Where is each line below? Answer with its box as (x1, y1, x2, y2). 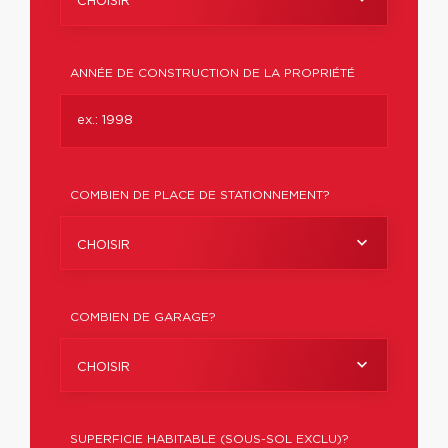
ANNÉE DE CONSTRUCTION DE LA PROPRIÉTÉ (70, 67, 355, 79)
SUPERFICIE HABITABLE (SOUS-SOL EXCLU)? (70, 433, 349, 445)
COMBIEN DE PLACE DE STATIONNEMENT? (70, 189, 330, 201)
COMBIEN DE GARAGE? (70, 311, 216, 323)
